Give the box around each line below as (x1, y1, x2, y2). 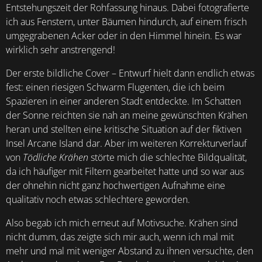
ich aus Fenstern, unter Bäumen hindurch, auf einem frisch (6, 15, 247, 28)
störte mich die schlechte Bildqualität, (91, 151, 247, 164)
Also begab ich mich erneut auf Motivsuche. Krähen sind (6, 216, 238, 229)
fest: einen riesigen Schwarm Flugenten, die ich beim (6, 81, 225, 94)
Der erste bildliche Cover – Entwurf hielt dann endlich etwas (6, 67, 254, 80)
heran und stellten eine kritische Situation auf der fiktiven (6, 123, 242, 136)
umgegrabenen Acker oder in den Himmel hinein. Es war (6, 29, 242, 42)
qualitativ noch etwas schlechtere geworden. (6, 193, 190, 206)
